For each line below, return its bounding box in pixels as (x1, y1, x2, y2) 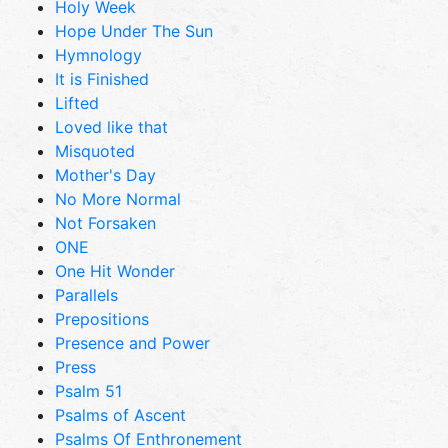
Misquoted (55, 140, 135, 161)
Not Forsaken (55, 212, 156, 233)
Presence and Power (55, 332, 210, 353)
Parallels (55, 284, 118, 305)
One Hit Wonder (55, 260, 175, 281)
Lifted (55, 92, 99, 113)
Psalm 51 (55, 380, 122, 401)
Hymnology (55, 44, 142, 65)
